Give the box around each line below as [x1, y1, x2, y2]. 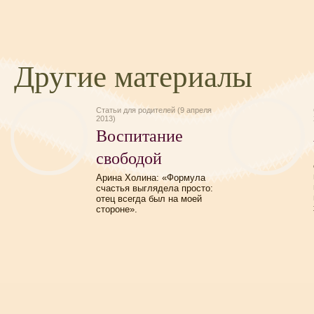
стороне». [96, 204, 137, 214]
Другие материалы [14, 55, 252, 95]
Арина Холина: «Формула [96, 172, 205, 183]
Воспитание [96, 124, 183, 146]
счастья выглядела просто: [96, 183, 213, 193]
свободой [96, 146, 162, 169]
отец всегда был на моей [96, 193, 202, 204]
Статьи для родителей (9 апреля [96, 106, 212, 114]
